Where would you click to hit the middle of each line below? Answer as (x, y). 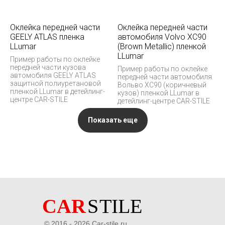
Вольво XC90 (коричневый (162, 85)
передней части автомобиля (165, 77)
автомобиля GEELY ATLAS (53, 75)
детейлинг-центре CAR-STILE (164, 101)
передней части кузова (48, 67)
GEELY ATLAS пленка (47, 37)
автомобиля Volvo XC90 (162, 37)
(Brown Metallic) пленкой (162, 46)
